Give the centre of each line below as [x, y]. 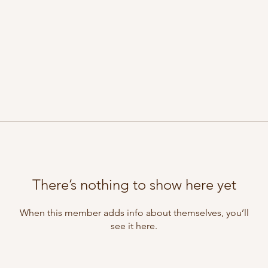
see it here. [134, 226]
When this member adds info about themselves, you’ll [134, 213]
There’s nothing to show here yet [134, 185]
